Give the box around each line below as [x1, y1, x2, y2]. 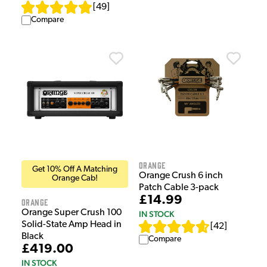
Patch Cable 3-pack [139, 183, 219, 193]
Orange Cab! [52, 174, 98, 184]
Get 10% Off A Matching [32, 165, 117, 175]
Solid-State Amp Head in [21, 220, 122, 230]
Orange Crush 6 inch [139, 171, 223, 181]
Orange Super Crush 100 [21, 208, 122, 218]
